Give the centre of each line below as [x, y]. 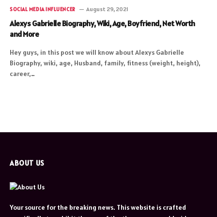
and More [24, 34]
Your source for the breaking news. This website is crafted [98, 207]
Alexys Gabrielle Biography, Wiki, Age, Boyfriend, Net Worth [102, 23]
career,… [22, 73]
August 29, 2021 [107, 9]
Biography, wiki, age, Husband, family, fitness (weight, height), [105, 63]
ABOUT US [27, 163]
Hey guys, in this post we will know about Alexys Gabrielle [97, 52]
